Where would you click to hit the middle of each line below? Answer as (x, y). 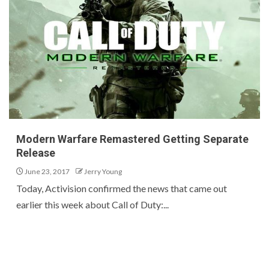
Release (36, 153)
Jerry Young (103, 171)
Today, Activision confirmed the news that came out (122, 188)
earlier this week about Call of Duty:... (92, 204)
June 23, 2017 (47, 171)
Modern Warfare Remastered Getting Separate (132, 139)
